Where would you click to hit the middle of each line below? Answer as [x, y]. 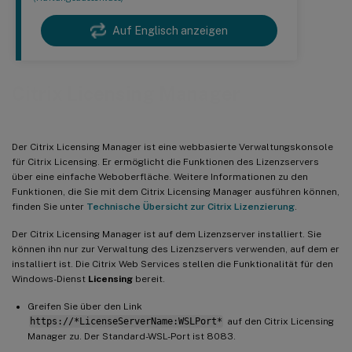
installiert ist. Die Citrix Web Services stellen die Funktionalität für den [172, 264]
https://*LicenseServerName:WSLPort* [126, 321]
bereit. [149, 279]
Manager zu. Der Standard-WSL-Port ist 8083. [132, 336]
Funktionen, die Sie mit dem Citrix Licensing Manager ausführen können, [176, 191]
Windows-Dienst [50, 279]
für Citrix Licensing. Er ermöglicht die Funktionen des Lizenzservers [165, 161]
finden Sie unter [49, 206]
